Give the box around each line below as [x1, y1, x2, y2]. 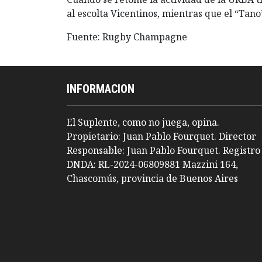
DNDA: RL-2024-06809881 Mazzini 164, [67, 158, 238, 171]
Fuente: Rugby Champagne [67, 30, 187, 44]
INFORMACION [67, 82, 135, 96]
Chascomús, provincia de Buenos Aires [67, 172, 238, 185]
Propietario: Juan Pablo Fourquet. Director [67, 130, 256, 143]
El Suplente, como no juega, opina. [67, 116, 219, 129]
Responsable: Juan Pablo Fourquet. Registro [67, 144, 260, 157]
